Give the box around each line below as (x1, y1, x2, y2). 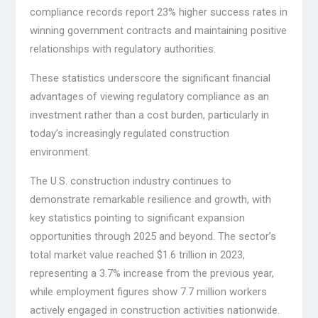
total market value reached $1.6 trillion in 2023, (29, 248, 245, 262)
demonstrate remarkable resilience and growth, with (29, 193, 271, 207)
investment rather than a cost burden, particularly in (29, 109, 269, 122)
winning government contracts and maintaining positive (29, 24, 287, 38)
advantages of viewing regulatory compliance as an (29, 90, 269, 104)
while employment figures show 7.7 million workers (29, 285, 267, 299)
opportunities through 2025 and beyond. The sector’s (29, 230, 276, 243)
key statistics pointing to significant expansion (29, 212, 245, 225)
